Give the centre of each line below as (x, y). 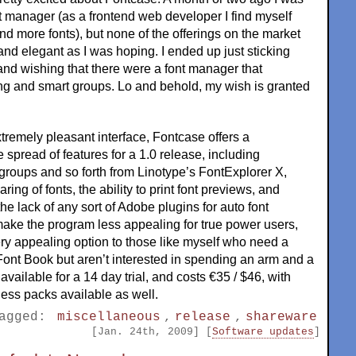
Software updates (263, 331)
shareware (281, 317)
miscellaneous (109, 317)
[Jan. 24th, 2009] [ (152, 331)
